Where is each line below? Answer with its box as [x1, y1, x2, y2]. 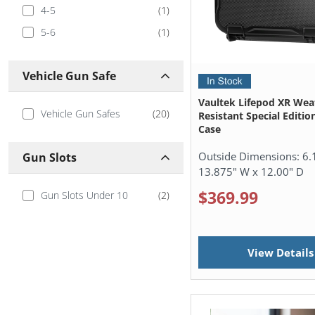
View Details [247, 245, 314, 259]
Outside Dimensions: [198, 149, 303, 164]
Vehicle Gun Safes [40, 107, 120, 121]
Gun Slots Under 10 [40, 188, 128, 202]
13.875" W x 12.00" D [198, 165, 304, 179]
